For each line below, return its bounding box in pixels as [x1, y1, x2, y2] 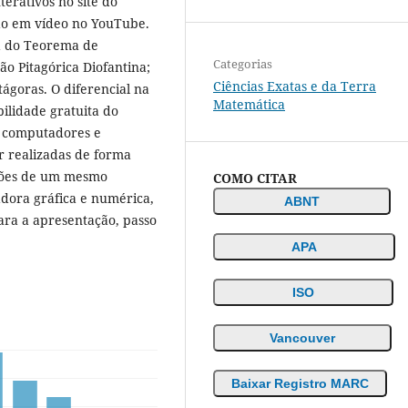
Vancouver [270, 331, 335, 346]
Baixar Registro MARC [231, 376, 369, 392]
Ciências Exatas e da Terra [213, 77, 376, 96]
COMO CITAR [213, 169, 297, 188]
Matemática [213, 96, 285, 114]
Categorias [213, 56, 272, 73]
